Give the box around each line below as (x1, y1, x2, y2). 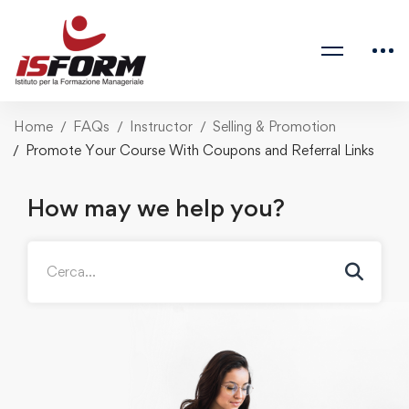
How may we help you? (27, 192, 285, 222)
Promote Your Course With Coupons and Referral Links (26, 142, 374, 159)
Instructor (130, 118, 193, 135)
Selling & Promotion (213, 118, 336, 135)
